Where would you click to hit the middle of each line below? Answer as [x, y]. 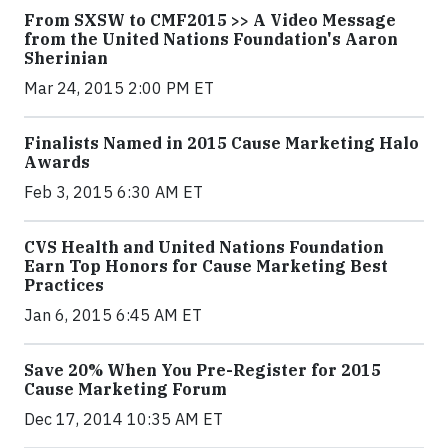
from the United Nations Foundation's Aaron [211, 39]
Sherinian [66, 58]
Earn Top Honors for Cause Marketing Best [206, 266]
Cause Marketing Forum [125, 389]
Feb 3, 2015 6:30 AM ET [113, 192]
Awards [57, 162]
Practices [64, 285]
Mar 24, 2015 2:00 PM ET [119, 88]
